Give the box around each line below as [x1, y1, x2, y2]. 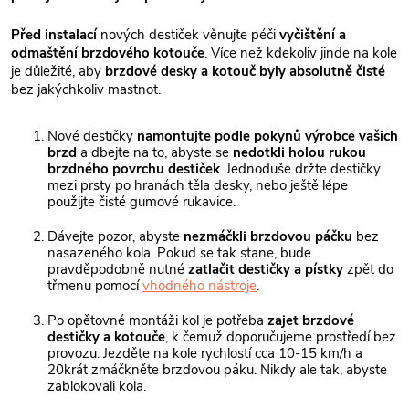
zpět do [343, 260, 393, 279]
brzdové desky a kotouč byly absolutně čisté [105, 61, 385, 80]
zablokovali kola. [47, 377, 146, 396]
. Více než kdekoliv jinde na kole [204, 43, 397, 62]
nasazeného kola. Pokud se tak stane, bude [47, 244, 311, 263]
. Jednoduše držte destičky [220, 160, 381, 179]
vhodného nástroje [142, 277, 257, 296]
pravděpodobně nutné [47, 260, 188, 279]
